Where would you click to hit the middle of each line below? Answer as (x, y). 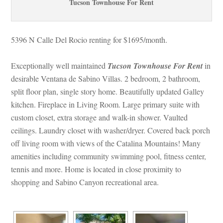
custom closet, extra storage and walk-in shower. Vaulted (100, 117)
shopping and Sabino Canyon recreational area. (85, 182)
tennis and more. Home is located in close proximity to (96, 169)
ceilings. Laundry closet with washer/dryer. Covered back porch (111, 130)
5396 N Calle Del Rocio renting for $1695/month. (91, 40)
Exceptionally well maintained (59, 66)
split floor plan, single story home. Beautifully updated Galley (108, 92)
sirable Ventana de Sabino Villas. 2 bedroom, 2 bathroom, (106, 79)
